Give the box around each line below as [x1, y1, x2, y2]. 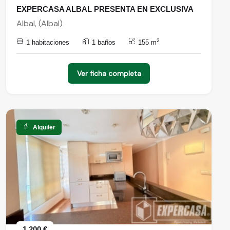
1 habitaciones [26, 39, 69, 46]
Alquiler [33, 124, 55, 131]
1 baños [92, 39, 116, 46]
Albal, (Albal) [16, 18, 63, 29]
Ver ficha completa [76, 69, 141, 78]
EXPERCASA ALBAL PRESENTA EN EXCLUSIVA [16, 5, 194, 13]
